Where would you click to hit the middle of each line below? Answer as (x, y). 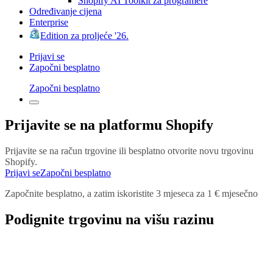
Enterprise (49, 22)
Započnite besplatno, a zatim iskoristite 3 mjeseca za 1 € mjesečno (131, 193)
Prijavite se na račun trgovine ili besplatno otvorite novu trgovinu (129, 151)
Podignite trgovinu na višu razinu (109, 219)
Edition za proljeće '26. (84, 35)
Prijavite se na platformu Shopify (109, 125)
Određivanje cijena (66, 11)
